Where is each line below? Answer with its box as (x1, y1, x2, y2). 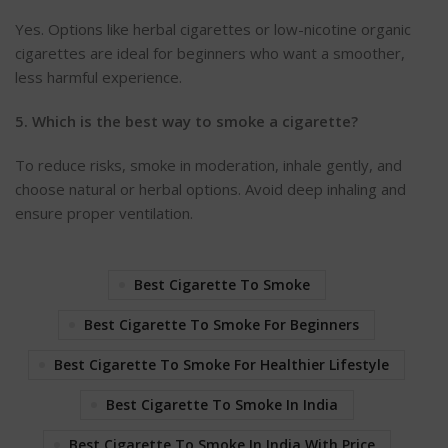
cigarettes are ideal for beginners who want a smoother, (15, 42, 405, 63)
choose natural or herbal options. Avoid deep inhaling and (15, 178, 406, 199)
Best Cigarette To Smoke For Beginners (84, 314, 359, 334)
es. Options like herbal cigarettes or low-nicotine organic (24, 18, 411, 39)
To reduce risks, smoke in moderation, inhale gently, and (15, 154, 402, 175)
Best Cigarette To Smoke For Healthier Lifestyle (54, 354, 389, 374)
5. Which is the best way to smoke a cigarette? (15, 110, 358, 131)
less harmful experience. (15, 66, 182, 87)
